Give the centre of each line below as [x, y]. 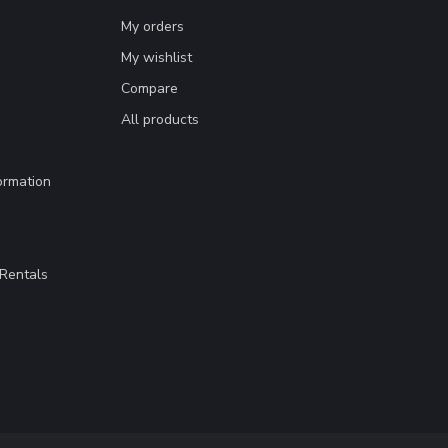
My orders [152, 27]
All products [160, 120]
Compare [149, 89]
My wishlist [156, 58]
